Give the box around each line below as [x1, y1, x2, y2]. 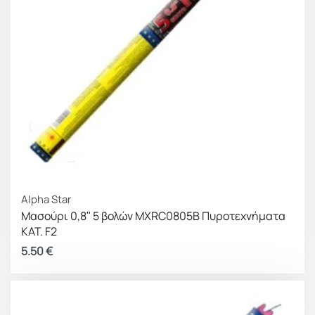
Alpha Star [21, 192, 71, 207]
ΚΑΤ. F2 [21, 224, 57, 239]
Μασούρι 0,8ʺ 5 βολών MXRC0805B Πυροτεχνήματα [21, 208, 285, 224]
